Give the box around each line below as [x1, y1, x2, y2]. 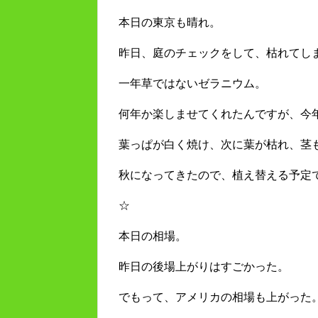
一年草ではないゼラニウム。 [119, 77, 266, 90]
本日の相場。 [119, 230, 187, 243]
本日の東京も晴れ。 [119, 16, 221, 29]
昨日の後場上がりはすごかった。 [119, 261, 289, 273]
